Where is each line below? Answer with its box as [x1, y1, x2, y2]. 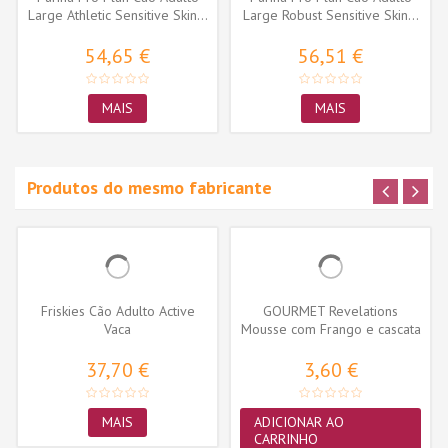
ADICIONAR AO [254, 412, 344, 431]
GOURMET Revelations [263, 301, 398, 320]
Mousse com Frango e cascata [240, 319, 421, 338]
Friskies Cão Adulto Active [40, 301, 195, 320]
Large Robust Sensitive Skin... [242, 5, 419, 24]
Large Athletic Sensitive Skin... [27, 5, 208, 24]
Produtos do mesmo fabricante [27, 175, 272, 199]
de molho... [296, 337, 365, 356]
